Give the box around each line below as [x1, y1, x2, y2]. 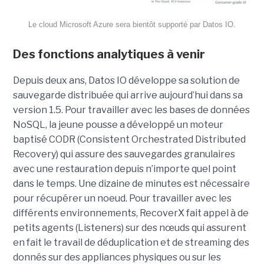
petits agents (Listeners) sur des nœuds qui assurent [12, 222, 246, 233]
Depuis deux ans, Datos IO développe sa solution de [12, 74, 240, 86]
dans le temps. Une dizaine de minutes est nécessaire [12, 177, 250, 189]
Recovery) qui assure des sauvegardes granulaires [12, 148, 235, 160]
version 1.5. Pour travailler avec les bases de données [12, 104, 250, 115]
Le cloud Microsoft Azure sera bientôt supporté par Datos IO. [28, 19, 236, 29]
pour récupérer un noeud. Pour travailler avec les [12, 192, 232, 204]
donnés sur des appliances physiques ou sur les [12, 251, 221, 263]
